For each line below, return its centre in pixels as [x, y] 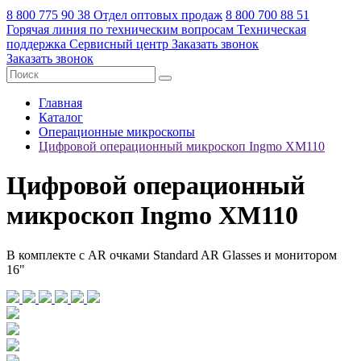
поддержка [36, 44]
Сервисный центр [119, 44]
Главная [60, 103]
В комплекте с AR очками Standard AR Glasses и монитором [172, 255]
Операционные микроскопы [117, 132]
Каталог [61, 117]
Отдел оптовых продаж [158, 15]
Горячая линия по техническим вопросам [120, 29]
